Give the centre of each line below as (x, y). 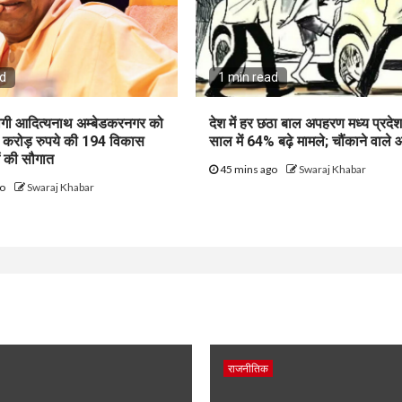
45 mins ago (249, 169)
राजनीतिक (248, 368)
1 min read (249, 77)
